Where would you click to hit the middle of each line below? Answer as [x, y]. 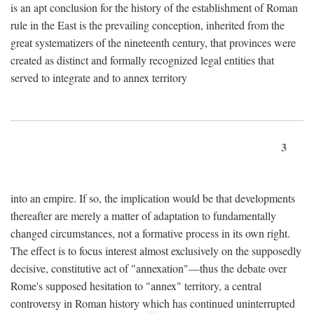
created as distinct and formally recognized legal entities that [142, 60]
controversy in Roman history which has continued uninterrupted [153, 303]
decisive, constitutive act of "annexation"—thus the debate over [149, 268]
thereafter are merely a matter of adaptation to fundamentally [143, 215]
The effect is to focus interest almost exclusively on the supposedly [156, 250]
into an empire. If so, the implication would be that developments [153, 198]
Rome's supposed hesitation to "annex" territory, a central [136, 285]
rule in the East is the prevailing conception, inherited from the [148, 25]
